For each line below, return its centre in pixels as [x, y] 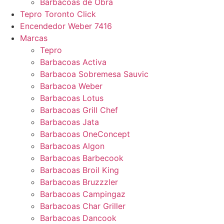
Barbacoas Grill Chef [79, 110]
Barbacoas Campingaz [83, 194]
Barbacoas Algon [72, 146]
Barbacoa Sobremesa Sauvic [94, 74]
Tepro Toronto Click [58, 14]
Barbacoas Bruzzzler [79, 182]
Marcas [34, 38]
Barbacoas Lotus [72, 98]
